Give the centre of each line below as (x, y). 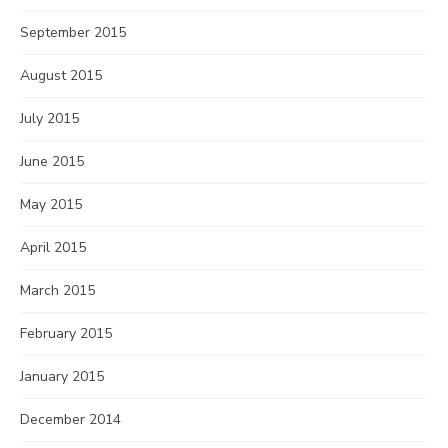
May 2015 (51, 204)
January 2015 (62, 376)
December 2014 (70, 419)
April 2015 (53, 247)
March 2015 (57, 290)
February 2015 (66, 333)
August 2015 (61, 75)
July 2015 (49, 118)
